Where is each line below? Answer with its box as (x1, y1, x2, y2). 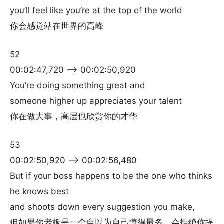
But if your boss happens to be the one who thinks (10, 171, 212, 181)
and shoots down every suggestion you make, (10, 202, 195, 212)
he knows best (10, 186, 69, 196)
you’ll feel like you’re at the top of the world (10, 5, 182, 15)
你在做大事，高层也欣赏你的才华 (10, 111, 137, 121)
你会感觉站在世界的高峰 (10, 21, 103, 31)
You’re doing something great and (10, 80, 145, 90)
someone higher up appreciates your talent (10, 96, 182, 106)
